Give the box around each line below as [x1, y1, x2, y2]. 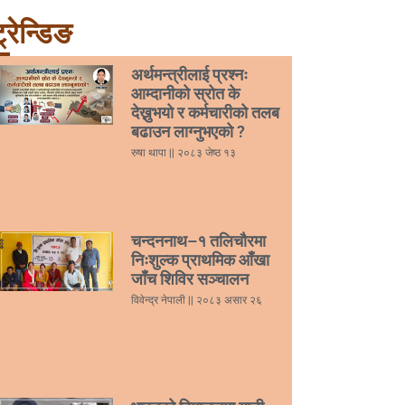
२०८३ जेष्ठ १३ [174, 145, 236, 159]
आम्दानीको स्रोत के [130, 84, 240, 103]
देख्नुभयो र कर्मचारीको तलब [130, 103, 279, 122]
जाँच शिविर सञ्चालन [130, 268, 249, 288]
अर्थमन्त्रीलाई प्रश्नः [130, 65, 248, 84]
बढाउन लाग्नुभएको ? [130, 122, 245, 141]
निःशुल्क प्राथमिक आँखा [130, 250, 269, 269]
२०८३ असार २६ [193, 291, 262, 306]
